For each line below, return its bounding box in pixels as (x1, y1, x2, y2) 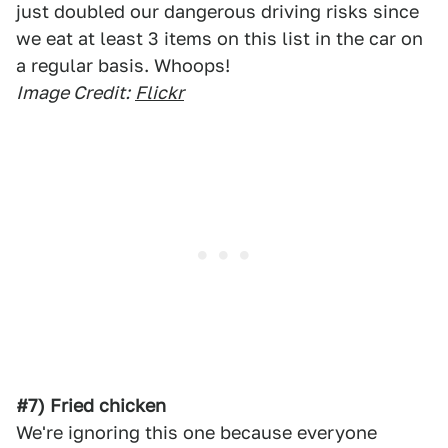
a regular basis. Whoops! (16, 55, 230, 76)
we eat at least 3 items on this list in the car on (16, 28, 423, 49)
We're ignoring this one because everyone (16, 422, 377, 443)
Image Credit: (16, 82, 130, 103)
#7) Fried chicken (16, 395, 166, 416)
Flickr (135, 82, 184, 103)
